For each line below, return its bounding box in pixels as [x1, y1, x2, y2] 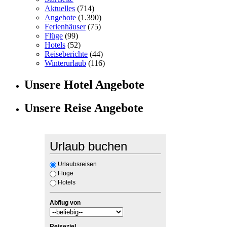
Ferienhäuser [45, 22, 86, 31]
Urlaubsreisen [58, 161, 97, 168]
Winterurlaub [45, 58, 86, 67]
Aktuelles [45, 4, 75, 13]
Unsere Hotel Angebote [24, 78, 144, 91]
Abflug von [50, 199, 81, 207]
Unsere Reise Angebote [24, 101, 143, 115]
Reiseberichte [45, 49, 88, 58]
